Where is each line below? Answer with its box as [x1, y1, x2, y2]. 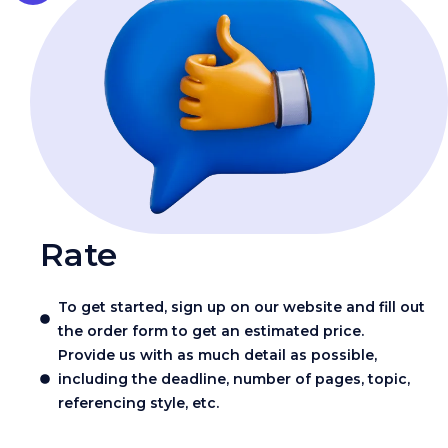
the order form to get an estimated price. [57, 322, 364, 341]
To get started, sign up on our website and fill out [57, 298, 425, 317]
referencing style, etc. [57, 394, 219, 413]
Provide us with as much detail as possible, [57, 346, 377, 365]
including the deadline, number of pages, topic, [57, 370, 410, 389]
